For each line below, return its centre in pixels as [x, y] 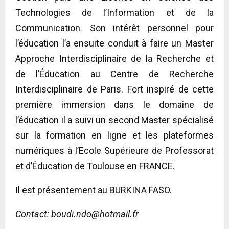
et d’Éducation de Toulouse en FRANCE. [95, 166]
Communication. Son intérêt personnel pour [114, 28]
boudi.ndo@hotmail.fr [95, 214]
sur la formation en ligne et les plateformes [114, 135]
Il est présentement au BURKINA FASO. [94, 190]
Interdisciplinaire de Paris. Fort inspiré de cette [114, 89]
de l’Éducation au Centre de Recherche [114, 74]
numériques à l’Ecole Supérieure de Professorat [114, 150]
